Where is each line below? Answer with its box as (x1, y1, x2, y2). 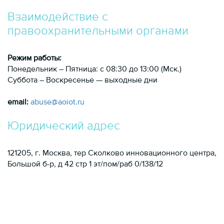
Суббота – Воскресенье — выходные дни (7, 76, 157, 84)
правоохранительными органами (7, 25, 188, 37)
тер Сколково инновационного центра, (74, 149, 216, 157)
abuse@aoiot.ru (30, 98, 84, 106)
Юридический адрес (7, 120, 120, 132)
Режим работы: (7, 54, 61, 62)
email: (7, 98, 28, 106)
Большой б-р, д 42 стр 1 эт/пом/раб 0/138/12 (7, 160, 163, 168)
